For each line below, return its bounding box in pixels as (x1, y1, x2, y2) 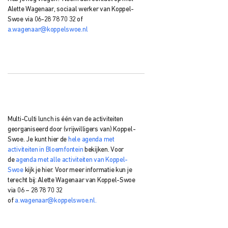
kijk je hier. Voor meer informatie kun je (23, 166, 132, 174)
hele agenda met (68, 136, 115, 143)
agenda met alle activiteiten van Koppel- (16, 156, 128, 163)
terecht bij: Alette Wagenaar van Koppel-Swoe (8, 177, 135, 184)
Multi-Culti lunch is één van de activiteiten (8, 116, 123, 123)
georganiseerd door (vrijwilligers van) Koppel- (8, 126, 136, 133)
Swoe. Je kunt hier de (8, 136, 68, 143)
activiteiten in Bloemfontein (8, 146, 83, 153)
